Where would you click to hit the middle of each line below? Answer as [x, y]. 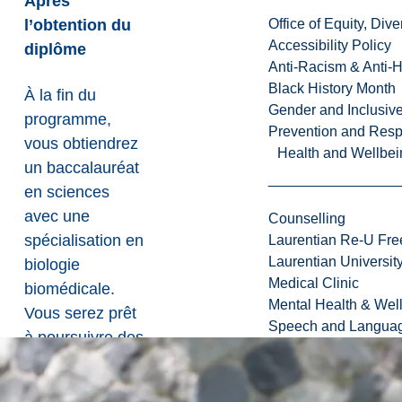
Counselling [306, 219]
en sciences [67, 192]
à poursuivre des [84, 338]
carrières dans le [84, 362]
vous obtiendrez [82, 144]
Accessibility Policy [329, 46]
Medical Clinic [313, 284]
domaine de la [75, 386]
